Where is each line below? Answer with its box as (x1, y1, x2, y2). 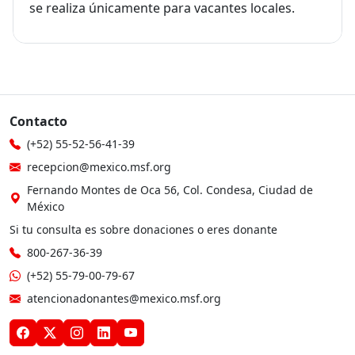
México (27, 199, 64, 214)
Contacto (10, 113, 67, 130)
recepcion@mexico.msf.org (27, 159, 171, 174)
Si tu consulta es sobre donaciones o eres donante (10, 222, 277, 237)
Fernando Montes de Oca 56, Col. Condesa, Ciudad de (27, 182, 313, 197)
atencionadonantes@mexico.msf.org (27, 291, 221, 306)
